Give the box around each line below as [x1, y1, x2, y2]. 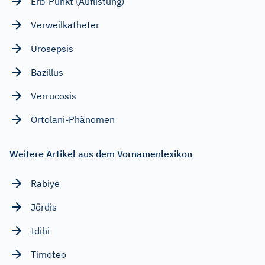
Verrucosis [31, 89, 76, 102]
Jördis [31, 201, 57, 213]
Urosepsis [31, 42, 73, 54]
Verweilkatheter [31, 18, 99, 31]
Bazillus [31, 66, 63, 78]
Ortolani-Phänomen [31, 113, 115, 125]
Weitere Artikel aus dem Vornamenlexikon [9, 147, 192, 160]
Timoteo [31, 248, 66, 260]
